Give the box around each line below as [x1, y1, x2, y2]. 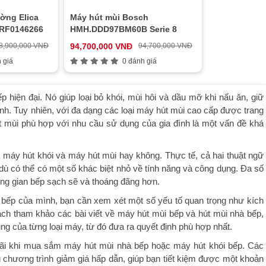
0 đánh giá [119, 57, 157, 65]
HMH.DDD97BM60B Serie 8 [70, 24, 177, 34]
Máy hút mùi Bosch [70, 12, 148, 22]
